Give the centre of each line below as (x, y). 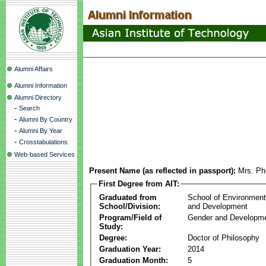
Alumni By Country (46, 119)
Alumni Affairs (34, 69)
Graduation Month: (134, 260)
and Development (218, 206)
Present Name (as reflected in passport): (162, 171)
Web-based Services (45, 154)
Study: (111, 226)
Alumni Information (41, 85)
